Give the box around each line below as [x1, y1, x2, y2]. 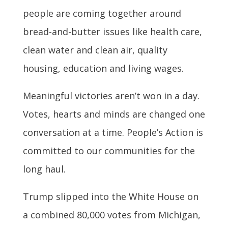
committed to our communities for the [22, 145, 195, 157]
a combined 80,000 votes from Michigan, [22, 209, 201, 221]
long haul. [22, 163, 66, 176]
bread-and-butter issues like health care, [22, 25, 202, 38]
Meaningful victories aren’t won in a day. [22, 90, 199, 102]
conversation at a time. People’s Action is [22, 126, 203, 139]
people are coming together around [22, 7, 181, 20]
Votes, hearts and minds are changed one [22, 108, 205, 121]
